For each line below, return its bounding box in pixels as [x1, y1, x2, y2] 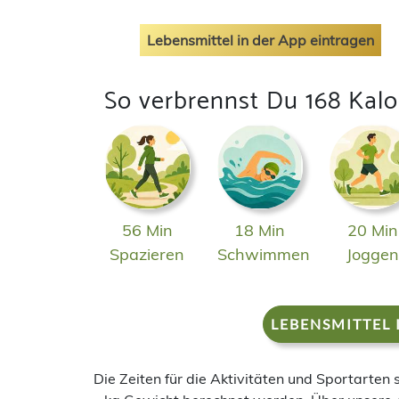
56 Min [121, 220, 173, 241]
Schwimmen [216, 244, 310, 265]
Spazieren [110, 244, 185, 265]
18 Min [234, 220, 286, 241]
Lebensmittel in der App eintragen [146, 30, 374, 49]
